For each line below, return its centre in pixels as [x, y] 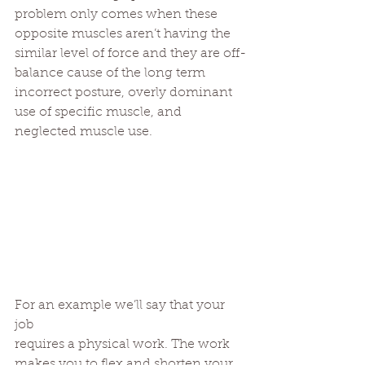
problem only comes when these [118, 14]
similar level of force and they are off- [130, 53]
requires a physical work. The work [124, 345]
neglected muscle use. [84, 132]
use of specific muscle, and [100, 112]
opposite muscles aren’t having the [124, 34]
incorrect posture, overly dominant [125, 92]
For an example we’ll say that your [121, 306]
